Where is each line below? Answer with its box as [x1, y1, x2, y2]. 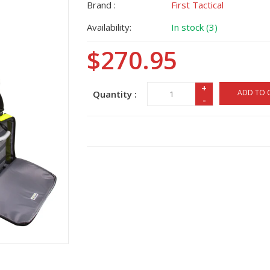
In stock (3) [171, 21, 218, 33]
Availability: [87, 21, 131, 33]
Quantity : [93, 88, 137, 100]
